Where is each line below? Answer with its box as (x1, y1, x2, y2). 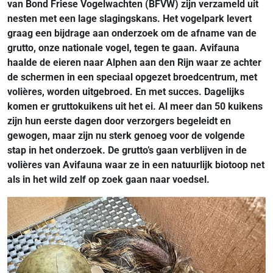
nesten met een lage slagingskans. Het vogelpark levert (7, 13, 252, 24)
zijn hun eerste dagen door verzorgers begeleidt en (7, 115, 231, 127)
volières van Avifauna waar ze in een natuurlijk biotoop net (7, 159, 264, 171)
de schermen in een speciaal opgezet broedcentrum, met (7, 71, 257, 83)
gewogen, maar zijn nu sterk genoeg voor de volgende (7, 130, 245, 141)
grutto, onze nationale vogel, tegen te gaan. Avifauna (7, 42, 239, 54)
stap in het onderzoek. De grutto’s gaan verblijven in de (7, 144, 247, 156)
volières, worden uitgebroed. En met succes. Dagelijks (7, 86, 244, 97)
